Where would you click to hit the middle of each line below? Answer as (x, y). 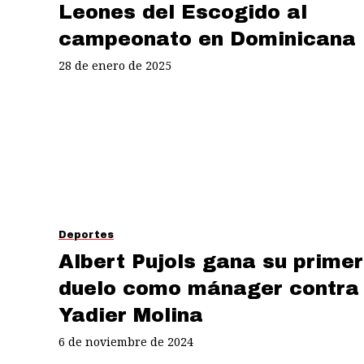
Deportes (86, 235)
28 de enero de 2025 (115, 65)
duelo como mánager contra (209, 288)
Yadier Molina (131, 315)
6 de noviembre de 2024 (126, 341)
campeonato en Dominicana (207, 39)
